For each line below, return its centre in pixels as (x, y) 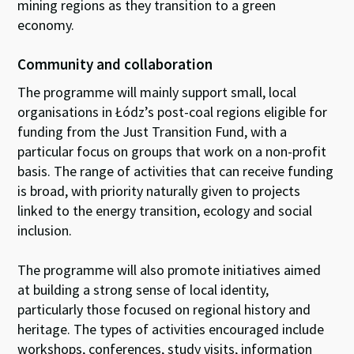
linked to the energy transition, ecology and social (165, 210)
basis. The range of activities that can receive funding (176, 171)
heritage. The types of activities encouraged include (171, 329)
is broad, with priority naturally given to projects (159, 190)
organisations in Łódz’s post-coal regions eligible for (173, 111)
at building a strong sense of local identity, (143, 289)
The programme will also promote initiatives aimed (169, 269)
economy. (48, 24)
